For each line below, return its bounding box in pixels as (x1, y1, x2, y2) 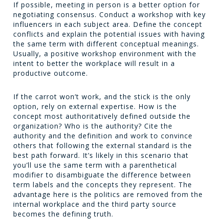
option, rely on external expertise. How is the (13, 102, 177, 111)
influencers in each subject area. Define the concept (13, 20, 202, 29)
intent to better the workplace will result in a (13, 59, 175, 68)
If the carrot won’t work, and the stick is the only (13, 92, 191, 101)
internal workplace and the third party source (13, 199, 176, 209)
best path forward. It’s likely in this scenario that (13, 151, 189, 160)
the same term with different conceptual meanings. (13, 39, 199, 48)
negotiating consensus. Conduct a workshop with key (13, 10, 206, 19)
